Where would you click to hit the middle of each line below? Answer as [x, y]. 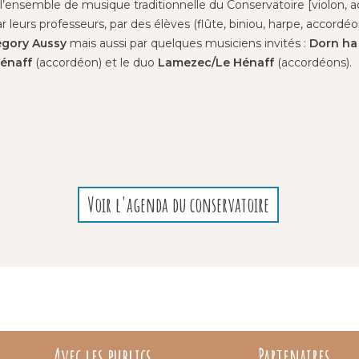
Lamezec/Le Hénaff [216, 62]
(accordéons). [313, 62]
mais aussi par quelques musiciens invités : [190, 43]
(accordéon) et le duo [95, 62]
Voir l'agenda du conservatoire [178, 204]
